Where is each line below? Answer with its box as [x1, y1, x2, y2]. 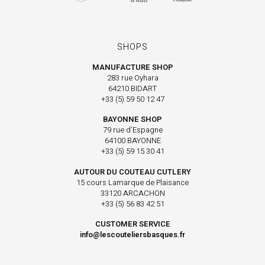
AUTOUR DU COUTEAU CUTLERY [74, 166, 191, 177]
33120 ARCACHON [100, 187, 165, 199]
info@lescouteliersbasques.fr [80, 228, 185, 240]
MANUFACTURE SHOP [92, 62, 173, 73]
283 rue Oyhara [106, 72, 159, 84]
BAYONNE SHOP [103, 114, 162, 125]
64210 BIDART [108, 83, 157, 95]
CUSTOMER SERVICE [95, 218, 170, 230]
